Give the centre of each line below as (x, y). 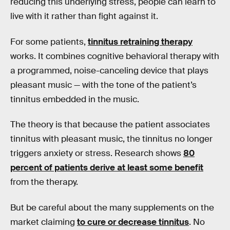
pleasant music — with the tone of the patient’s (103, 85)
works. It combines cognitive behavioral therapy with (115, 56)
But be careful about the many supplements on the (112, 207)
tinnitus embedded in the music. (75, 99)
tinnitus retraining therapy (140, 42)
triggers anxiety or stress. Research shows (97, 154)
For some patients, (49, 42)
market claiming (44, 222)
